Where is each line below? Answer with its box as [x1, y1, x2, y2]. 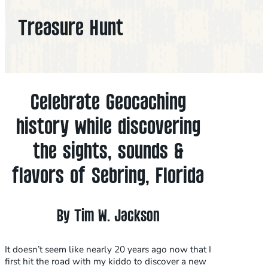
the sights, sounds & [32, 141, 184, 164]
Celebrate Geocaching [30, 92, 186, 115]
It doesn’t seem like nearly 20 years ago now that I [5, 243, 211, 256]
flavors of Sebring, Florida [12, 166, 205, 188]
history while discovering [16, 117, 200, 139]
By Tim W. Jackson [56, 208, 160, 226]
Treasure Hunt [17, 18, 123, 41]
